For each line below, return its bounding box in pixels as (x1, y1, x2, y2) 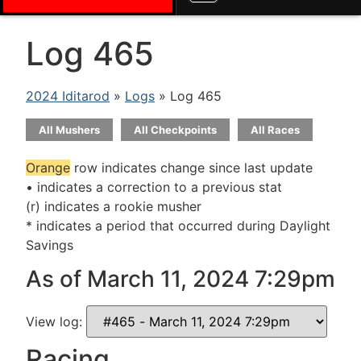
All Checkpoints (134, 123, 217, 136)
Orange (26, 160, 70, 176)
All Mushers (39, 123, 100, 136)
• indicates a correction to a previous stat (26, 179, 282, 195)
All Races (251, 123, 300, 136)
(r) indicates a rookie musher (26, 198, 201, 214)
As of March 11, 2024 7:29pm (26, 265, 335, 293)
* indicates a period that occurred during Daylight (26, 218, 330, 234)
